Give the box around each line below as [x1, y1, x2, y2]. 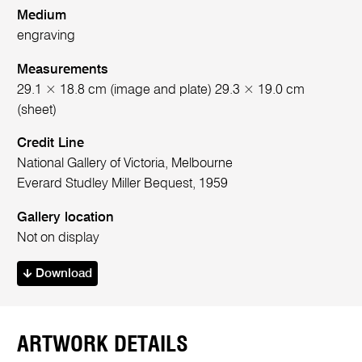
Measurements [17, 62, 109, 77]
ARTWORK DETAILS [17, 334, 189, 356]
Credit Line [17, 137, 85, 151]
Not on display [17, 230, 100, 245]
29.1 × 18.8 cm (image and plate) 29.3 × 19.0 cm [17, 82, 305, 97]
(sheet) [17, 103, 57, 117]
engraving [17, 29, 76, 44]
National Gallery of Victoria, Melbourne [17, 157, 234, 171]
